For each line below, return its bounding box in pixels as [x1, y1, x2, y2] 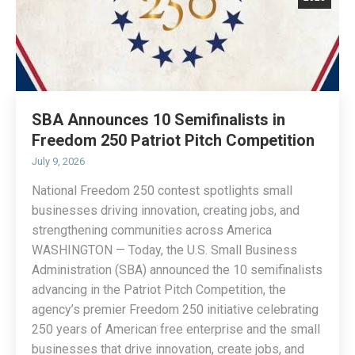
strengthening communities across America [32, 223, 272, 239]
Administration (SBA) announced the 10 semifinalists [32, 262, 323, 278]
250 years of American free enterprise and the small [32, 322, 320, 338]
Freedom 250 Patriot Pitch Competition [32, 131, 315, 151]
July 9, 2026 [32, 155, 85, 168]
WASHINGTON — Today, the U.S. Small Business [32, 242, 297, 258]
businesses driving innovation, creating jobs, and [32, 203, 300, 219]
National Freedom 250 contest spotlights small [32, 183, 292, 199]
